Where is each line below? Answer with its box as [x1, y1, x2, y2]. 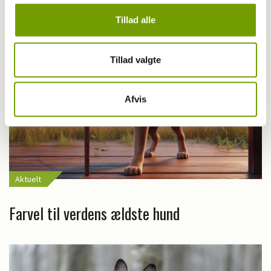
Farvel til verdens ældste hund [9, 201, 180, 225]
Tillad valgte [110, 54, 161, 65]
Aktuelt [15, 173, 41, 184]
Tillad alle [116, 15, 155, 25]
